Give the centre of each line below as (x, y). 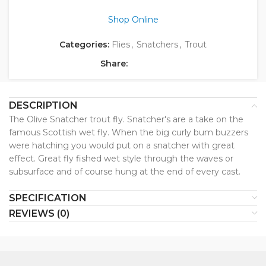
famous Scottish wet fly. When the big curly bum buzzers (129, 133)
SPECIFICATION (48, 198)
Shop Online (133, 20)
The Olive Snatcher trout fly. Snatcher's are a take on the (126, 120)
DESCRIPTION (43, 106)
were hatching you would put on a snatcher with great (122, 146)
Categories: (84, 45)
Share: (114, 64)
